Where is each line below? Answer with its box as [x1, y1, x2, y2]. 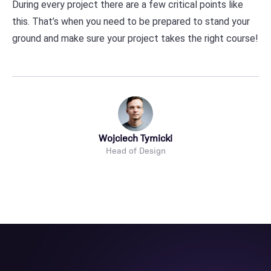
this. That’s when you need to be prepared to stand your [12, 15, 250, 27]
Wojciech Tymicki [99, 131, 172, 144]
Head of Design [105, 144, 166, 155]
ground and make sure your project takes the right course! [12, 32, 258, 44]
